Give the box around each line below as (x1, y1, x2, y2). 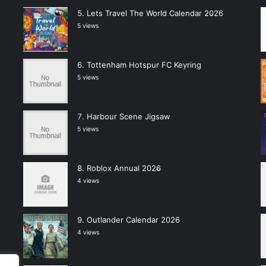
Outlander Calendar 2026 (86, 214, 180, 224)
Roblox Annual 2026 (86, 163, 161, 173)
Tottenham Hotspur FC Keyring (86, 59, 201, 69)
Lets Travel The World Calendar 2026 (86, 8, 223, 18)
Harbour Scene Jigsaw (86, 111, 170, 121)
